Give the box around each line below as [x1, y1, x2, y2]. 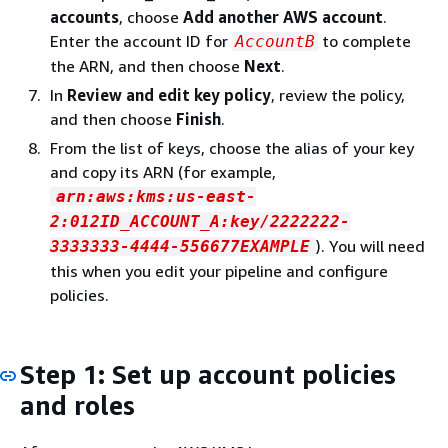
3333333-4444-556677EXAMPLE [50, 236, 310, 256]
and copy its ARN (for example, [50, 161, 276, 182]
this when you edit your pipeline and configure [50, 260, 388, 281]
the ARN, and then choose [50, 55, 244, 76]
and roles [20, 389, 135, 421]
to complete [318, 30, 411, 51]
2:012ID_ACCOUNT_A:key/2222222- [50, 211, 350, 231]
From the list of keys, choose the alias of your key [50, 137, 414, 158]
